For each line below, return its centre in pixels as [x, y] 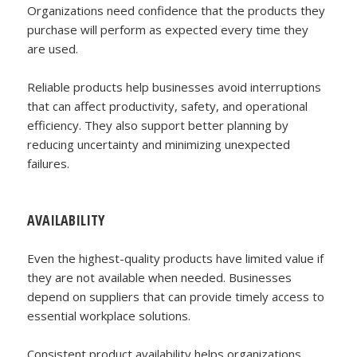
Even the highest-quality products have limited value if [176, 258]
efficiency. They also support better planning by [158, 125]
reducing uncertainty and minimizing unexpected [159, 144]
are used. [53, 48]
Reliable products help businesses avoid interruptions [175, 86]
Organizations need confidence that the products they [177, 10]
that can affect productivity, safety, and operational [168, 106]
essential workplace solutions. [109, 315]
